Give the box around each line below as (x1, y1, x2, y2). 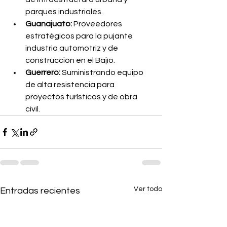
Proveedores (72, 20, 124, 28)
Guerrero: (25, 68, 60, 77)
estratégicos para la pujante (25, 32, 134, 40)
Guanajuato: (25, 20, 72, 28)
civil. (25, 105, 40, 113)
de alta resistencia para (25, 81, 116, 89)
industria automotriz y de (25, 44, 120, 52)
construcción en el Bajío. (25, 56, 115, 64)
